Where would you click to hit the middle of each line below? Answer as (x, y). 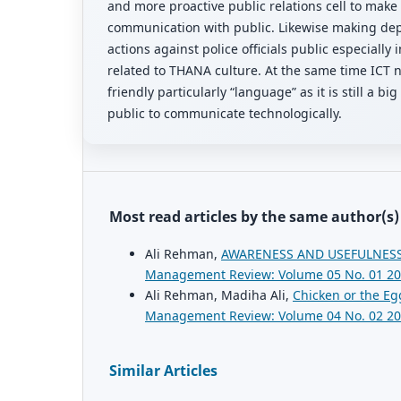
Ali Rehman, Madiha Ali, (219, 294)
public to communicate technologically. (225, 113)
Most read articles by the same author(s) (254, 216)
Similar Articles (163, 370)
